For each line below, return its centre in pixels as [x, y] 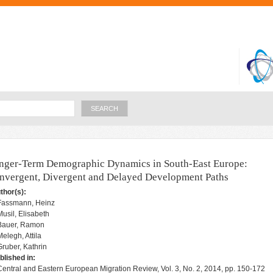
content [111, 34]
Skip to [111, 7]
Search [89, 104]
